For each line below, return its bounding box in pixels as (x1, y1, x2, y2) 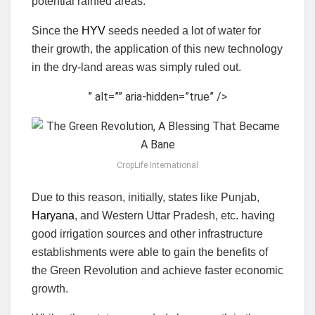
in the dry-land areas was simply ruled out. (32, 60, 241, 73)
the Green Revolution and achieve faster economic (32, 264, 283, 276)
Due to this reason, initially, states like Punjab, (32, 191, 259, 203)
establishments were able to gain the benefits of (32, 245, 268, 258)
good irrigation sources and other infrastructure (32, 227, 263, 240)
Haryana (32, 209, 75, 221)
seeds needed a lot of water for (105, 24, 261, 37)
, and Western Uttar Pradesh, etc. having (75, 209, 275, 221)
